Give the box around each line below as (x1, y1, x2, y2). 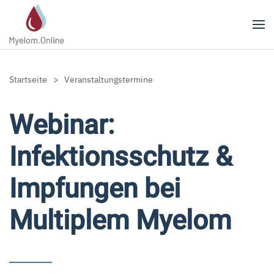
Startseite (9, 74, 47, 85)
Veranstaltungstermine (64, 74, 153, 85)
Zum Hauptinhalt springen (28, 29, 142, 41)
